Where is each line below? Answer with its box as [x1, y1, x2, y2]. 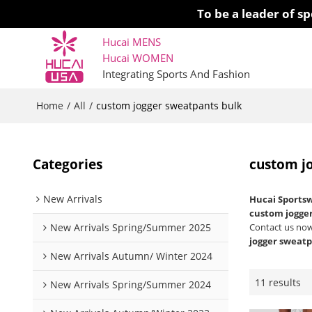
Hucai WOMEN [102, 50, 176, 65]
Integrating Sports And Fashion [102, 66, 250, 81]
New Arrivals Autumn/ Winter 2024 [49, 249, 212, 263]
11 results [255, 275, 302, 289]
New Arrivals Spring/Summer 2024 [49, 278, 211, 292]
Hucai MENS [102, 34, 161, 49]
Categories [32, 155, 102, 173]
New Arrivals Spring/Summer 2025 [49, 221, 211, 235]
